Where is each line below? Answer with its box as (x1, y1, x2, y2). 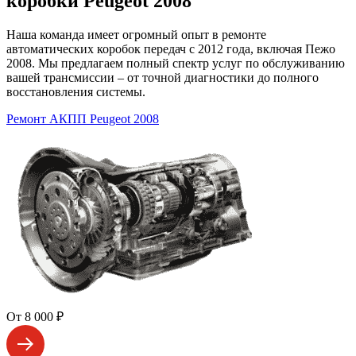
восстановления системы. (6, 84, 145, 99)
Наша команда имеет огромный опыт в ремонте (6, 27, 266, 41)
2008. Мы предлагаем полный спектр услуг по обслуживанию (6, 56, 345, 70)
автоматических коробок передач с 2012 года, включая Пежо (6, 41, 335, 56)
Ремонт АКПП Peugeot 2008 (6, 111, 159, 126)
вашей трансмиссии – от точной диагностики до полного (6, 70, 319, 84)
